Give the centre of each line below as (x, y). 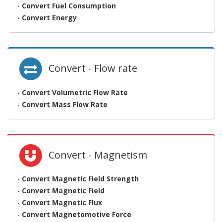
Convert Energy (49, 18)
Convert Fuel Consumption (69, 6)
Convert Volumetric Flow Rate (75, 92)
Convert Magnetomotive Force (77, 214)
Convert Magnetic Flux (62, 202)
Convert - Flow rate (91, 68)
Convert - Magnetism (96, 155)
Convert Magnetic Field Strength (80, 178)
